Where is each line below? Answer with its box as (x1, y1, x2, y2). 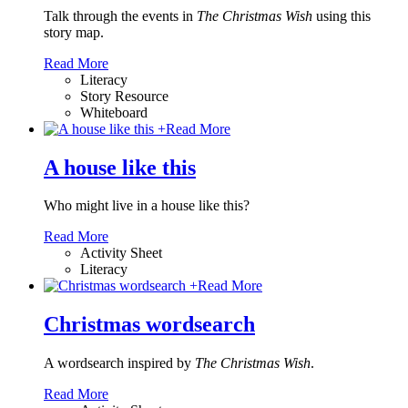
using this (312, 7, 371, 24)
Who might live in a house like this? (44, 198, 250, 214)
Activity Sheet (80, 245, 162, 261)
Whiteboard (80, 104, 148, 120)
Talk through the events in (44, 7, 197, 24)
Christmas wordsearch (44, 312, 255, 337)
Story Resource (80, 87, 168, 104)
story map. (44, 24, 104, 40)
